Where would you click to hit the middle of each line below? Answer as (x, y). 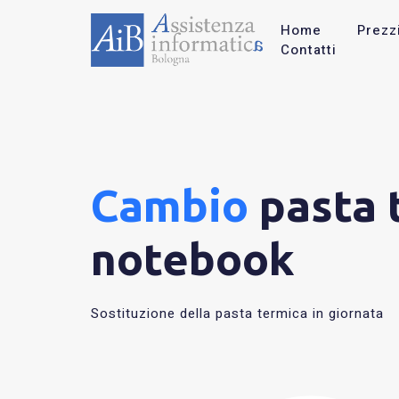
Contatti (308, 50)
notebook (193, 258)
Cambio (170, 205)
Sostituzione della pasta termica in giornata (237, 313)
